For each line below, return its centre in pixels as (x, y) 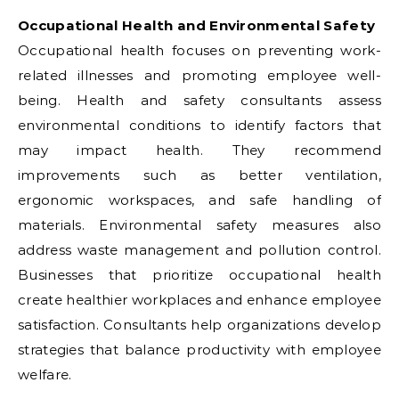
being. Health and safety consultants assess (199, 100)
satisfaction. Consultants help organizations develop (199, 325)
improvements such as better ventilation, (199, 175)
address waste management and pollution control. (199, 250)
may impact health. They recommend (199, 150)
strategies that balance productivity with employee (199, 350)
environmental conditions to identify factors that (199, 125)
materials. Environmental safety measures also (199, 225)
